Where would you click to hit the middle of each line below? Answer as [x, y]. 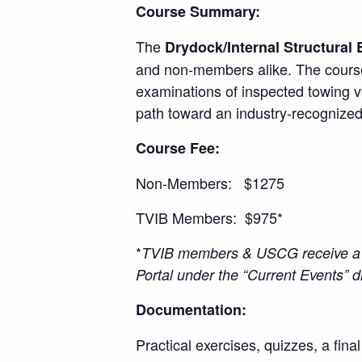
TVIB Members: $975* [209, 217]
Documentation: [191, 309]
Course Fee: [178, 148]
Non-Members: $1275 [210, 183]
